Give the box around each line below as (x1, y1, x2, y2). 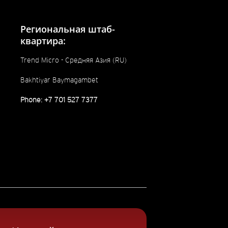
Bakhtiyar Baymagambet (20, 75, 98, 84)
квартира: (20, 34, 66, 47)
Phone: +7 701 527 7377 (20, 95, 98, 105)
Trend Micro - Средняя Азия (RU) (20, 55, 127, 65)
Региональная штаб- (20, 22, 115, 35)
